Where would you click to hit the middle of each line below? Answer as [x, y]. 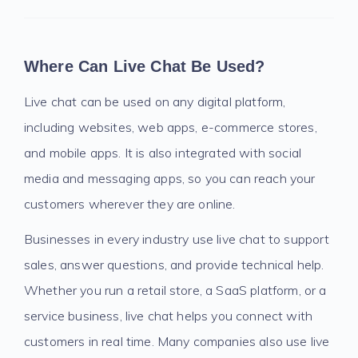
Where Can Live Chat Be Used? [145, 66]
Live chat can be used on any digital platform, [155, 101]
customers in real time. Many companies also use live [177, 341]
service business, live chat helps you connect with [169, 316]
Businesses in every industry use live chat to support [177, 239]
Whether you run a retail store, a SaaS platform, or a [175, 290]
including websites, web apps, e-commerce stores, [171, 127]
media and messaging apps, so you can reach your [170, 178]
